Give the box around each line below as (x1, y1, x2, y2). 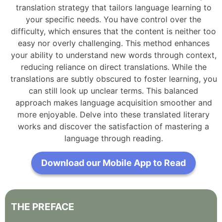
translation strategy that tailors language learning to (15, 2, 212, 12)
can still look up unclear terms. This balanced (29, 85, 198, 96)
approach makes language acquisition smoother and (15, 97, 212, 108)
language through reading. (64, 133, 163, 143)
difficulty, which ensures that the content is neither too (11, 26, 216, 36)
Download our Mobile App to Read (41, 157, 186, 168)
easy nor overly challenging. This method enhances (17, 38, 210, 48)
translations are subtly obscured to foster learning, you (10, 73, 217, 84)
